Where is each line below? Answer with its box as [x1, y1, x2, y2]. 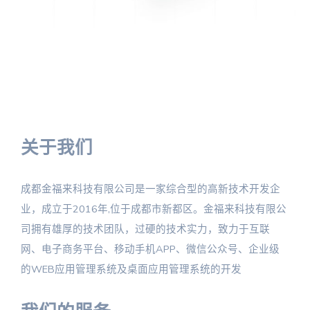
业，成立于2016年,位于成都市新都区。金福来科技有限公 [21, 201, 286, 216]
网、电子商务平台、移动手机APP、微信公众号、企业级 [21, 241, 280, 256]
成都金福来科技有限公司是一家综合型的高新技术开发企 [21, 181, 280, 196]
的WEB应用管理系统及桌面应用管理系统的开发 [21, 262, 241, 276]
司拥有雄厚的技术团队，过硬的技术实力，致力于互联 [21, 221, 270, 236]
